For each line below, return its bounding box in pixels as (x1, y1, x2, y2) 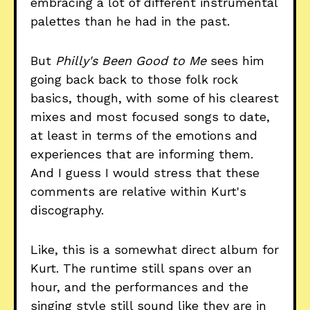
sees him (206, 53, 264, 69)
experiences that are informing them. (30, 147, 253, 162)
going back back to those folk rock (30, 72, 238, 87)
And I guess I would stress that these (30, 165, 259, 181)
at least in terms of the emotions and (30, 128, 257, 143)
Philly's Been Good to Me (55, 53, 206, 69)
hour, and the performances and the (30, 280, 248, 295)
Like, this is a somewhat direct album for (30, 242, 279, 257)
